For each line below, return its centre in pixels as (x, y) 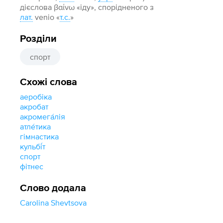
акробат (34, 107)
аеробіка (36, 97)
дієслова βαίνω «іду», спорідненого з (87, 7)
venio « (47, 17)
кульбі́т (33, 146)
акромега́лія (43, 116)
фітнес (32, 166)
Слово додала (53, 188)
